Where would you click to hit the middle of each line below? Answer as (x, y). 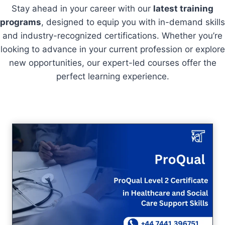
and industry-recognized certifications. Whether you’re (113, 35)
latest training (183, 8)
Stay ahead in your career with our (82, 8)
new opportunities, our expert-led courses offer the (113, 63)
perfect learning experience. (113, 76)
